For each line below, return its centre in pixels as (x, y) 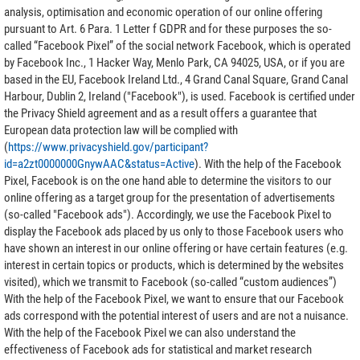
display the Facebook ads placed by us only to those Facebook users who (174, 231)
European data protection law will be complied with (121, 130)
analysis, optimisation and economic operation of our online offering (163, 12)
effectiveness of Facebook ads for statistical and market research (158, 349)
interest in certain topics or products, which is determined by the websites (174, 265)
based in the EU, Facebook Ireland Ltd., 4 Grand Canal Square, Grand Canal (176, 79)
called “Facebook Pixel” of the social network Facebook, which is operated (177, 45)
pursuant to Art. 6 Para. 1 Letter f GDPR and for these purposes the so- (168, 29)
